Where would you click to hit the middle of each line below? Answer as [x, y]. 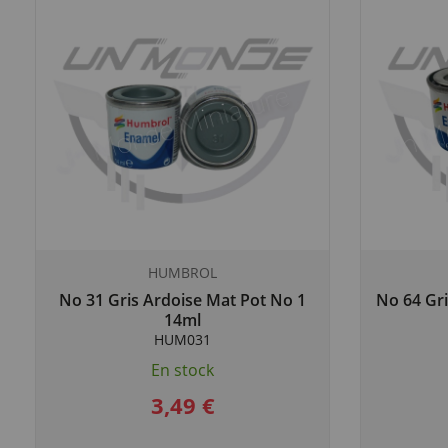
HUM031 [182, 339]
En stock [182, 370]
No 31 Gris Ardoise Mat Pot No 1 [182, 300]
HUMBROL [182, 272]
